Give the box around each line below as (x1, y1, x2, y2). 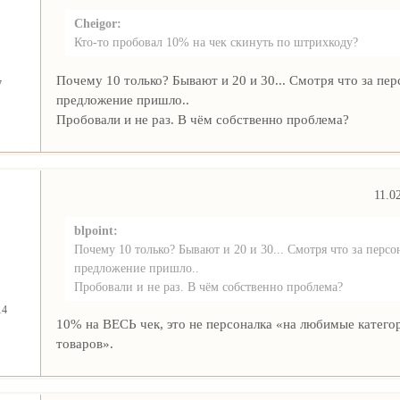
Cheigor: (73, 16, 121, 31)
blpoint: (73, 223, 118, 238)
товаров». (55, 336, 113, 352)
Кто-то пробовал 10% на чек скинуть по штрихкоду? (73, 35, 358, 50)
